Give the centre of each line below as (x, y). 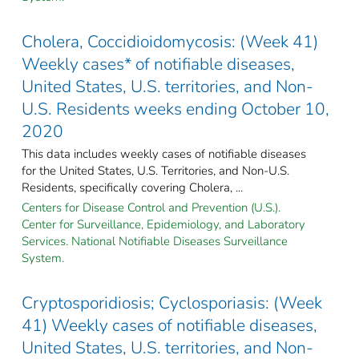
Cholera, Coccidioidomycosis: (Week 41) (170, 41)
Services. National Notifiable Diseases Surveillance (155, 241)
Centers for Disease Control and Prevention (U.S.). (151, 207)
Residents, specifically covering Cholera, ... (132, 187)
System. (43, 258)
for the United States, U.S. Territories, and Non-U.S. (155, 170)
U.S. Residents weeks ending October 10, (175, 109)
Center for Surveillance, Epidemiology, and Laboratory (163, 224)
